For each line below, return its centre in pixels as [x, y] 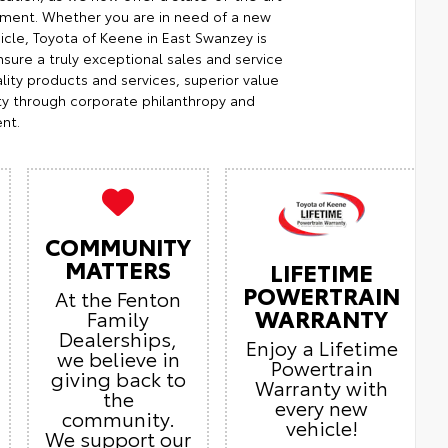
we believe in [118, 358]
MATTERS [118, 269]
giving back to [118, 378]
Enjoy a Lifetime [321, 347]
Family [118, 318]
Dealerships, [118, 338]
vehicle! [321, 427]
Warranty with [321, 387]
